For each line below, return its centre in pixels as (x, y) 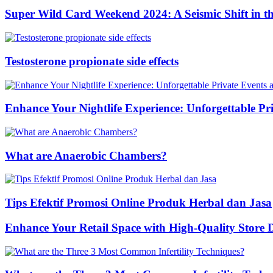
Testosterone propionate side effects (92, 61)
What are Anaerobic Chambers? (86, 155)
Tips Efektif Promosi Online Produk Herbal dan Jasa (138, 203)
